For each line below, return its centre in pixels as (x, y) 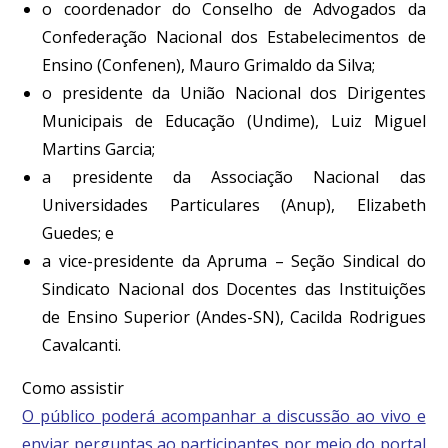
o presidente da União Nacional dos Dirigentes (234, 92)
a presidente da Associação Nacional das (234, 176)
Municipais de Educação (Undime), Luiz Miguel (234, 120)
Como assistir (73, 387)
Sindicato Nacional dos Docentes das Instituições (234, 288)
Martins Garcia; (99, 148)
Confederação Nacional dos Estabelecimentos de (234, 36)
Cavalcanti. (82, 344)
